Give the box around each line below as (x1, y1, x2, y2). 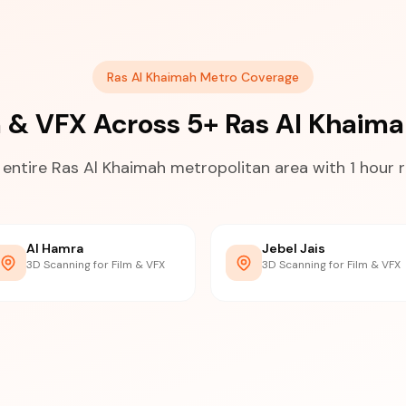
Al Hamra (26, 240, 83, 256)
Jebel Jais (262, 240, 325, 256)
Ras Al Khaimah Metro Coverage (107, 69, 299, 85)
